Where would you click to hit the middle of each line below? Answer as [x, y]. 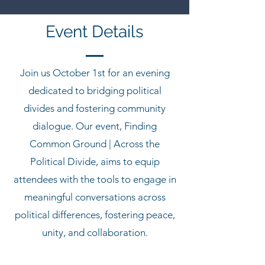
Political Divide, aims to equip [95, 161]
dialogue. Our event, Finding [95, 126]
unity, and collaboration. [95, 232]
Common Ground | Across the [95, 144]
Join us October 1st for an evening [95, 73]
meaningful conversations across [95, 197]
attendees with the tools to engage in [95, 179]
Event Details [95, 32]
